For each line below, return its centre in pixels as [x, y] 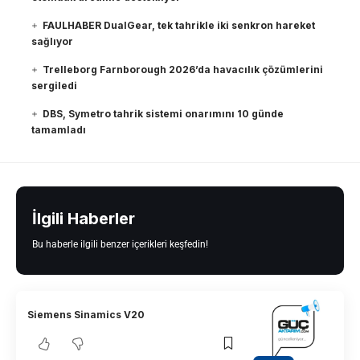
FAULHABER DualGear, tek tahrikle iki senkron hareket [179, 26]
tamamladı [59, 130]
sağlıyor [52, 42]
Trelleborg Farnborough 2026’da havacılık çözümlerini [183, 70]
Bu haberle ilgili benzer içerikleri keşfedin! [120, 245]
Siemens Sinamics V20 [86, 314]
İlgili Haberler [84, 219]
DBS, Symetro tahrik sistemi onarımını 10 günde [164, 114]
